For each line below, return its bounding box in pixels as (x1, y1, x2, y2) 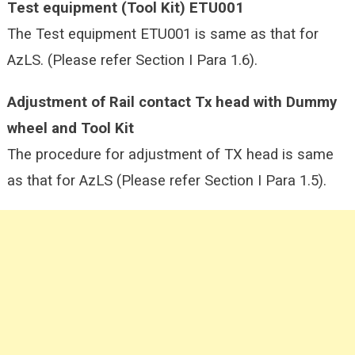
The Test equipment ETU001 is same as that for (6, 25, 319, 43)
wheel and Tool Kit (6, 119, 134, 137)
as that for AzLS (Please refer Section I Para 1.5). (6, 171, 326, 189)
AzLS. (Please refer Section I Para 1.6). (6, 51, 258, 69)
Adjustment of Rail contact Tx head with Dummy (6, 93, 337, 111)
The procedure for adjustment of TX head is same (6, 145, 334, 163)
